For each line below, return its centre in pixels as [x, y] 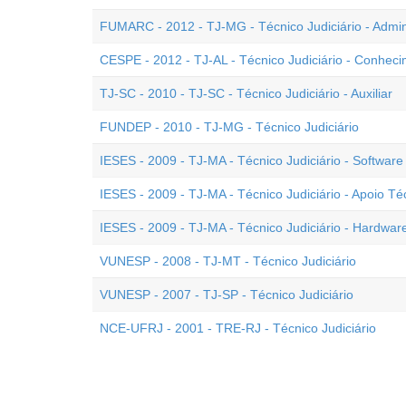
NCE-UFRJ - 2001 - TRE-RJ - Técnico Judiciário [238, 328]
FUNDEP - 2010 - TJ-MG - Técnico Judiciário [229, 127]
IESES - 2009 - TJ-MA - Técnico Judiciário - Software [251, 160]
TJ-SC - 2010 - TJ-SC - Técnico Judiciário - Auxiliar [246, 93]
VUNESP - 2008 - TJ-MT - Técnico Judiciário [228, 261]
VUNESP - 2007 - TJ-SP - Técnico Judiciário [227, 295]
